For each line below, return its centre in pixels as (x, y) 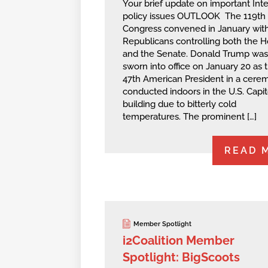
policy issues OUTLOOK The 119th (194, 16)
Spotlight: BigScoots (181, 258)
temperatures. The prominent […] (189, 117)
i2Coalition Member (178, 241)
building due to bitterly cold (179, 104)
